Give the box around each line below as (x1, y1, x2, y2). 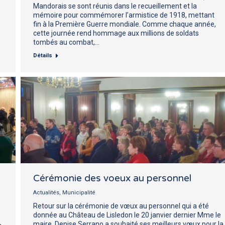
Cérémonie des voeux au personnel (33, 172, 191, 184)
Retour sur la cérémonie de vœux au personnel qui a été (33, 201, 209, 210)
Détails (33, 52, 52, 59)
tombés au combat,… (33, 38, 99, 46)
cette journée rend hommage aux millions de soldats (33, 29, 199, 37)
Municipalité (62, 189, 95, 196)
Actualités (33, 189, 59, 196)
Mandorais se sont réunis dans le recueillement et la (33, 2, 197, 10)
